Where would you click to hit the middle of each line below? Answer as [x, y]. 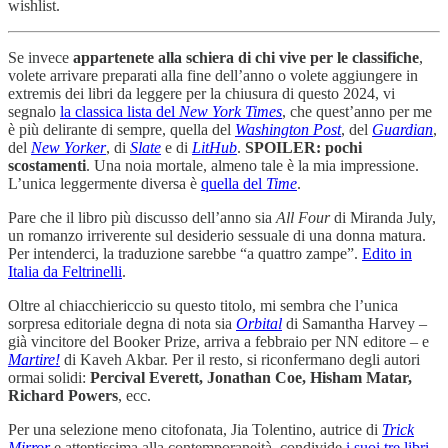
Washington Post [288, 129]
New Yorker [68, 147]
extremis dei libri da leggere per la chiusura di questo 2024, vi [201, 93]
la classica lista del [119, 111]
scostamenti [47, 165]
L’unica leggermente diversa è [104, 183]
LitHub [214, 147]
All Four [303, 217]
